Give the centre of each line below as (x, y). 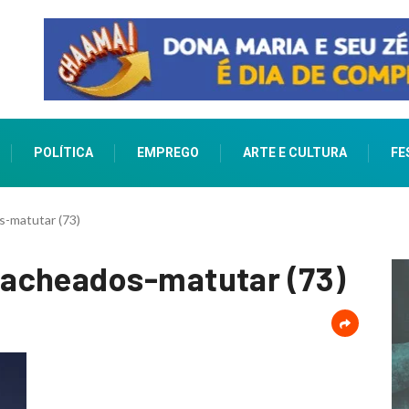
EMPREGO (168, 153)
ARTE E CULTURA (294, 153)
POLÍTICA (63, 153)
